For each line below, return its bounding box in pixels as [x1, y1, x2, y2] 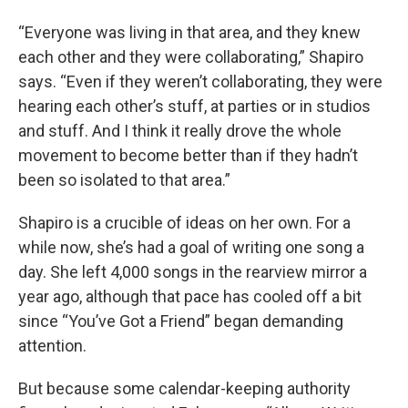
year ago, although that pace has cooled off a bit [18, 287, 362, 307]
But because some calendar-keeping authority [18, 379, 351, 399]
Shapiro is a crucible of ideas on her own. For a [18, 213, 351, 233]
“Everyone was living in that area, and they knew [18, 23, 361, 43]
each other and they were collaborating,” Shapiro [18, 47, 363, 67]
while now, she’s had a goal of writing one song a [18, 238, 364, 258]
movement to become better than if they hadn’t [18, 146, 358, 166]
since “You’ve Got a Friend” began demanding [18, 311, 343, 331]
